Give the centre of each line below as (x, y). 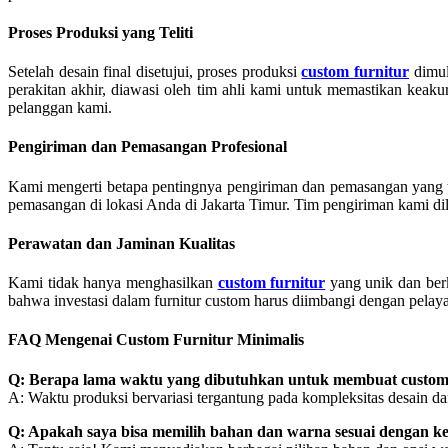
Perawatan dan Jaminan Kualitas (121, 243)
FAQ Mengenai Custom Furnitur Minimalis (156, 340)
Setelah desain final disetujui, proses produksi (155, 72)
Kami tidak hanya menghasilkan (113, 283)
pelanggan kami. (60, 108)
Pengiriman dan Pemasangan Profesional (147, 147)
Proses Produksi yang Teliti (100, 32)
